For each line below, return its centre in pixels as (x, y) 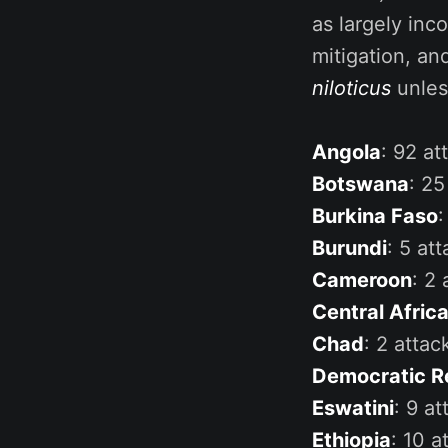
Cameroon (362, 279)
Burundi (349, 247)
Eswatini (353, 407)
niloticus (351, 87)
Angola (346, 151)
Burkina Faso (375, 215)
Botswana (360, 183)
